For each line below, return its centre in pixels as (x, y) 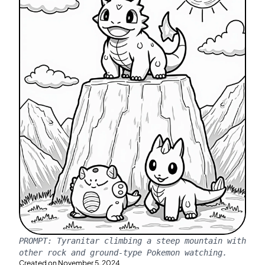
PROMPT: (38, 240)
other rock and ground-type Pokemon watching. (123, 252)
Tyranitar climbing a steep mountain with (151, 240)
